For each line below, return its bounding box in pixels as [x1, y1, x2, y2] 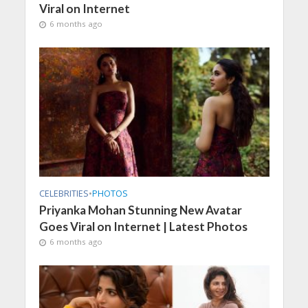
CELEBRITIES [38, 188, 89, 200]
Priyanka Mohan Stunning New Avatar [38, 203, 242, 218]
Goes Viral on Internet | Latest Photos [38, 219, 247, 234]
